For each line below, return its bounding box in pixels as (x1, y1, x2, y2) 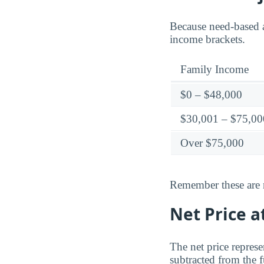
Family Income (180, 62, 249, 75)
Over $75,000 (180, 136, 244, 149)
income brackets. (170, 32, 245, 45)
